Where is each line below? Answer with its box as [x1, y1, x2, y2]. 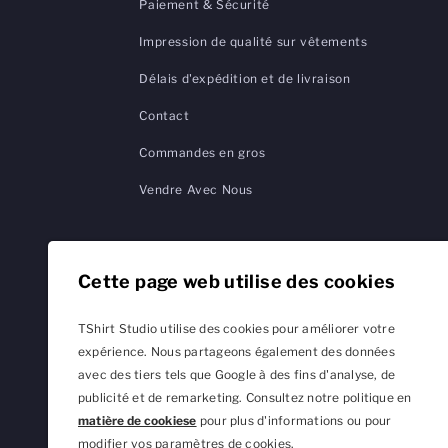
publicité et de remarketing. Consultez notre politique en [78, 390, 412, 405]
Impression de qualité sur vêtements [139, 34, 368, 50]
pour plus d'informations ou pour [196, 413, 392, 428]
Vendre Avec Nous [139, 182, 253, 198]
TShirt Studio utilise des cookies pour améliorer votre [78, 321, 395, 336]
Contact [139, 108, 190, 124]
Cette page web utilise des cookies [78, 271, 396, 292]
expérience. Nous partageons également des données [78, 344, 395, 359]
